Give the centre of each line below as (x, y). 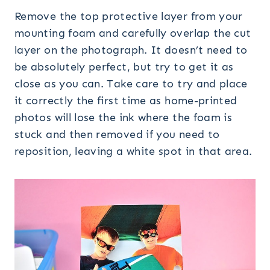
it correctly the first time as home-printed (126, 100)
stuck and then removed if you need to (117, 134)
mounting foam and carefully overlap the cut (133, 33)
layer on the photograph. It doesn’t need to (131, 50)
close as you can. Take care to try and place (131, 83)
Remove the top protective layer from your (129, 16)
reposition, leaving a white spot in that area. (133, 151)
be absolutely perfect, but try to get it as (124, 67)
